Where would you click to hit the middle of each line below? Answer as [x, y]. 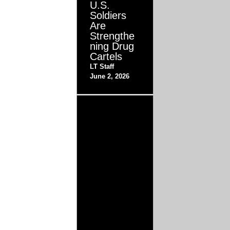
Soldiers [108, 16]
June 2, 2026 [110, 76]
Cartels [106, 57]
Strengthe [112, 36]
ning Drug [112, 46]
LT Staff [102, 67]
